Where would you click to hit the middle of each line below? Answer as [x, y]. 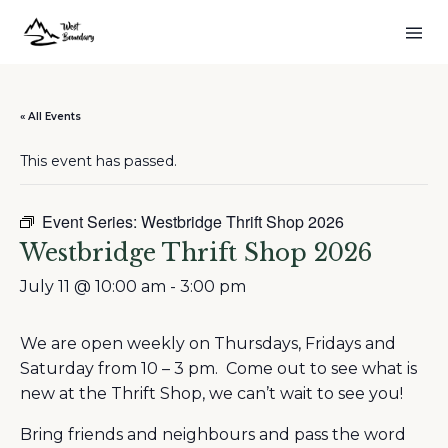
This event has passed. [98, 161]
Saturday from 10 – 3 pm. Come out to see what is [218, 368]
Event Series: [91, 221]
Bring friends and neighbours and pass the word [213, 434]
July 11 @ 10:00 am [93, 286]
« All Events [50, 116]
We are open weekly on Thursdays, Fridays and [208, 343]
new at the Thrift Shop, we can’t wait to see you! [211, 393]
